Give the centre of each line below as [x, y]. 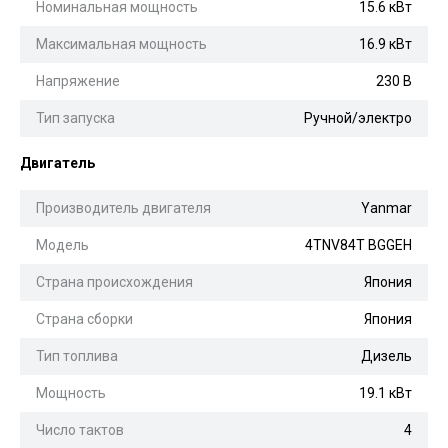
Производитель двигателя [123, 207]
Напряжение [78, 80]
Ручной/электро [358, 117]
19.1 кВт [385, 392]
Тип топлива [77, 355]
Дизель [386, 355]
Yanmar [386, 207]
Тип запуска [75, 117]
